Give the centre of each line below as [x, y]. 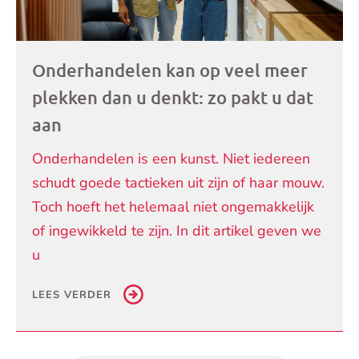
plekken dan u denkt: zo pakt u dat [173, 97]
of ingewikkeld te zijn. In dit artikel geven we [177, 230]
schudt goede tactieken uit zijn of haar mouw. [178, 182]
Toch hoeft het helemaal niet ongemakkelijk [173, 206]
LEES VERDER [72, 294]
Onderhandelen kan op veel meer [170, 70]
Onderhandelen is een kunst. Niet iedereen [171, 158]
